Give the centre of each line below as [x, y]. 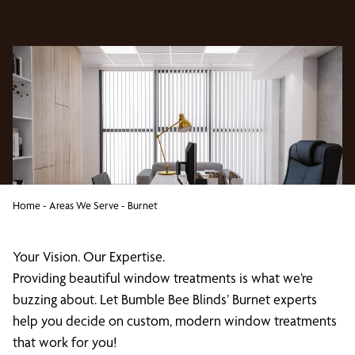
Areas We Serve [84, 205]
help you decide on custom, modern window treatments [175, 321]
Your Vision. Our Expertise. [89, 256]
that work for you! [65, 342]
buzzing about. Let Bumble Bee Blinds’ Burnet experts [165, 299]
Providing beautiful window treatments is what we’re [163, 278]
